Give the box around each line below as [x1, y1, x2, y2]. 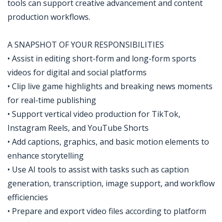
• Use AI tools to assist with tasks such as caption [7, 164, 189, 175]
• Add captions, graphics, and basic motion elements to [7, 136, 209, 147]
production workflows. [7, 11, 90, 22]
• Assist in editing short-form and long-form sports [7, 53, 196, 64]
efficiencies [7, 192, 48, 203]
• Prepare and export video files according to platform [7, 206, 206, 217]
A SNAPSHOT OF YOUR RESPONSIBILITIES [7, 39, 164, 50]
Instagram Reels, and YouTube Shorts [7, 122, 149, 133]
